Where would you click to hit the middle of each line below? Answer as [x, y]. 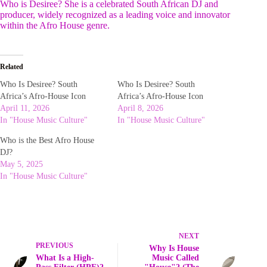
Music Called [176, 258]
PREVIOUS [55, 246]
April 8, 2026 [141, 108]
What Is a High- [65, 258]
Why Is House [174, 249]
